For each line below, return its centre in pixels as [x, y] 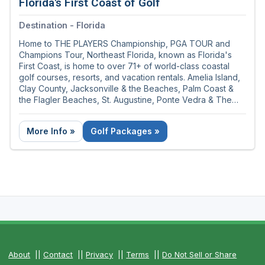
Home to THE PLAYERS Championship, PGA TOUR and [125, 44]
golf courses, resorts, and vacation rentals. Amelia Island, [130, 77]
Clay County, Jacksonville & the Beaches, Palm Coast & [126, 89]
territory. [35, 122]
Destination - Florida [62, 25]
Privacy [100, 255]
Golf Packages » [125, 131]
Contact [58, 255]
